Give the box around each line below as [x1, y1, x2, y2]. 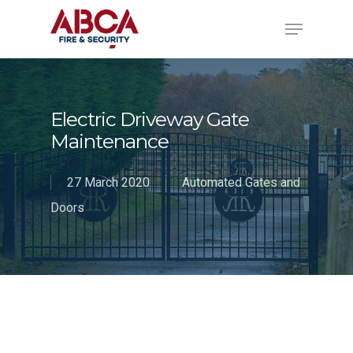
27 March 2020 [67, 175, 150, 190]
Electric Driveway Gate [50, 107, 249, 131]
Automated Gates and [182, 175, 300, 190]
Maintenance [50, 129, 169, 153]
